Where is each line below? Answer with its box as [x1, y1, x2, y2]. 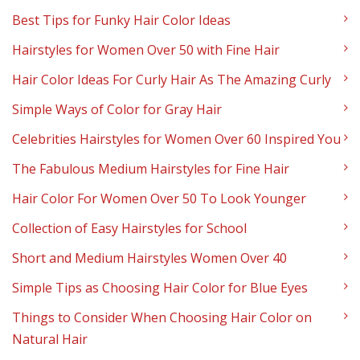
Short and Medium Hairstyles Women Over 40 [12, 249, 287, 268]
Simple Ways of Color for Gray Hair [12, 100, 222, 119]
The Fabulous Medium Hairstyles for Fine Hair [12, 160, 289, 178]
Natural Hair [12, 330, 88, 349]
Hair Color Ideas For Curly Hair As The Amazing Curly [12, 71, 331, 89]
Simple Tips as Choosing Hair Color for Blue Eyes [12, 279, 308, 297]
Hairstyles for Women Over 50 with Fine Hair [12, 41, 280, 59]
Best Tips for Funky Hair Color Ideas [12, 11, 231, 30]
